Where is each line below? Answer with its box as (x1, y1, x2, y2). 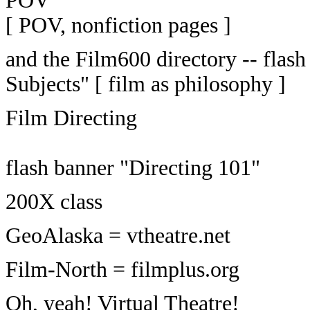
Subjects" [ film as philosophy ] (6, 72, 286, 96)
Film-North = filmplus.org (6, 257, 239, 282)
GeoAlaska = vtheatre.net (6, 224, 230, 248)
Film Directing (6, 106, 137, 130)
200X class (6, 190, 102, 214)
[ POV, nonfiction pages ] (6, 13, 231, 37)
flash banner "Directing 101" (6, 156, 260, 180)
